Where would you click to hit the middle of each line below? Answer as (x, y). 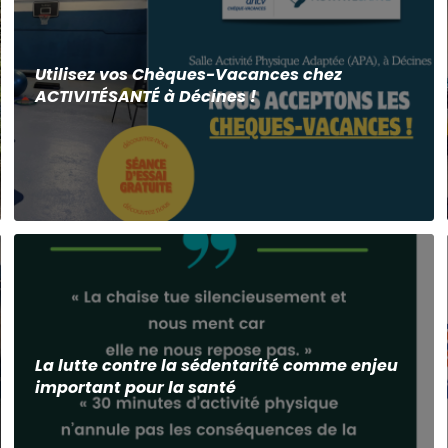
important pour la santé (135, 388)
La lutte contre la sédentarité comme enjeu (216, 366)
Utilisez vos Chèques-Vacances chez (188, 74)
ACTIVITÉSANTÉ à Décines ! (145, 96)
